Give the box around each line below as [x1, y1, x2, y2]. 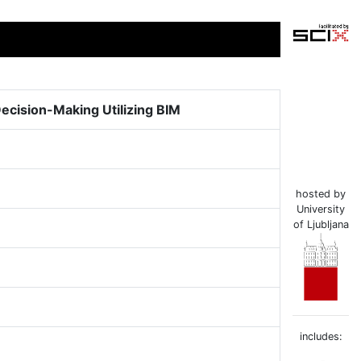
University [297, 203, 345, 216]
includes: [299, 330, 342, 343]
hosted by [296, 188, 346, 201]
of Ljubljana [293, 218, 349, 231]
